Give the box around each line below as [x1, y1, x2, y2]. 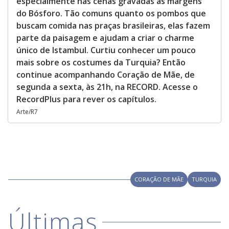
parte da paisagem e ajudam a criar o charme [16, 32, 194, 43]
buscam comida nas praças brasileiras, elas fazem [16, 20, 210, 31]
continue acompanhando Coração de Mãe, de [16, 69, 195, 80]
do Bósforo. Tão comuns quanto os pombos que [16, 8, 206, 19]
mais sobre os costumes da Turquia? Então [16, 57, 186, 68]
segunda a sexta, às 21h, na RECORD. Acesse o [16, 81, 198, 93]
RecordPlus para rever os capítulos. [16, 94, 156, 105]
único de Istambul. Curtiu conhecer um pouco [16, 44, 196, 56]
